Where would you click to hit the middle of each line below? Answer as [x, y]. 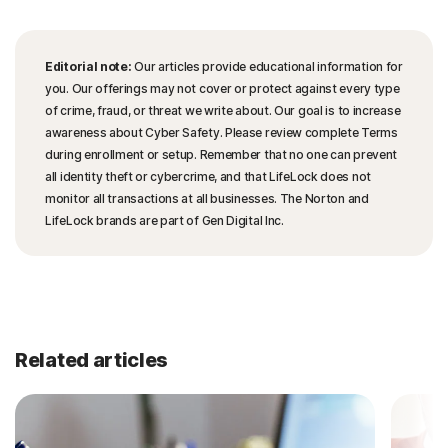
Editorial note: [88, 66]
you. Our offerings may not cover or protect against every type [222, 88]
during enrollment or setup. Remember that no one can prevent [221, 154]
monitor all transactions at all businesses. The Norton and [207, 198]
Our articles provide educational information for [267, 66]
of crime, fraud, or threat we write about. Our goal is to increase [223, 110]
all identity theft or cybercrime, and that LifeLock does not [208, 176]
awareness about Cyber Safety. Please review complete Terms [221, 132]
